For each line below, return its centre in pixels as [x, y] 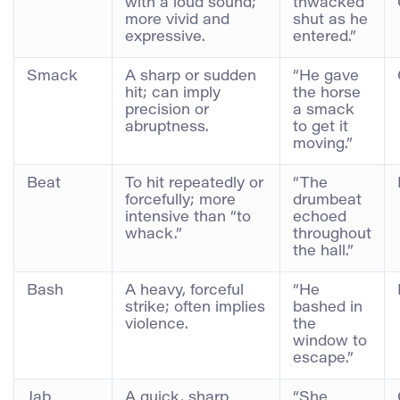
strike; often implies [195, 308]
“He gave [326, 76]
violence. [157, 325]
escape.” [323, 358]
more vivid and [177, 20]
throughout [332, 234]
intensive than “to [188, 217]
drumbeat [327, 200]
